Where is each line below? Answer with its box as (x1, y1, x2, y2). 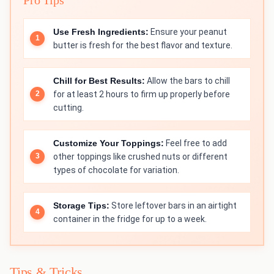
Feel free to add (164, 138, 227, 148)
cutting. (53, 102, 84, 113)
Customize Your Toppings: (53, 138, 164, 148)
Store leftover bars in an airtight (109, 200, 237, 210)
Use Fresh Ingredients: (53, 26, 149, 37)
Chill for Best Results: (53, 75, 145, 86)
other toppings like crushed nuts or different (53, 151, 228, 161)
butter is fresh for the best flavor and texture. (53, 40, 232, 50)
